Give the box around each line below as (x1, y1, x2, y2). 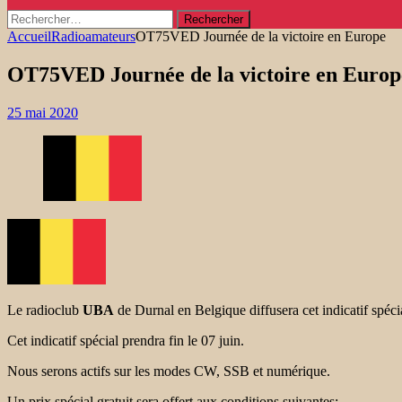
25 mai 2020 (7, 104, 78, 120)
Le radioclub (7, 301, 83, 318)
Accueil (7, 29, 51, 44)
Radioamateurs (51, 29, 135, 44)
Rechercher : (6, 9, 78, 24)
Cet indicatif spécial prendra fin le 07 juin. (7, 332, 244, 348)
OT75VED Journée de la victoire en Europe (135, 29, 386, 44)
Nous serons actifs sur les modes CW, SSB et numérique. (7, 363, 330, 379)
